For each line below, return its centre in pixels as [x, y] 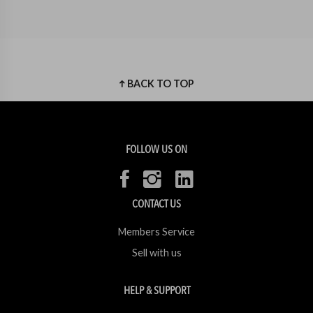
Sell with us [156, 253]
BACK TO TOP [159, 83]
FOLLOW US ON [156, 150]
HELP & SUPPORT [156, 291]
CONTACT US [156, 204]
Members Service [156, 232]
